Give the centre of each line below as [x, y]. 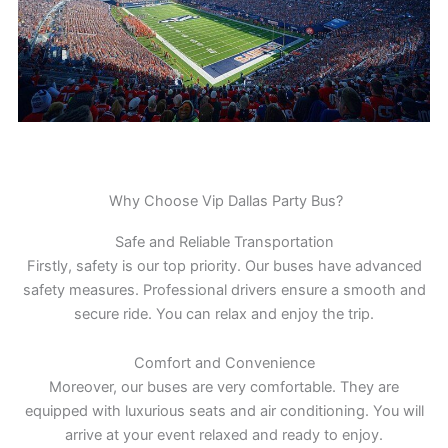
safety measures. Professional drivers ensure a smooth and [224, 289]
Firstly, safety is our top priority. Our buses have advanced [224, 265]
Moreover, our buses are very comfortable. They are [224, 387]
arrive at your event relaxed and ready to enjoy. [224, 435]
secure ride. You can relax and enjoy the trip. [224, 313]
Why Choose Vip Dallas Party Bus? [224, 200]
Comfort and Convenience [224, 363]
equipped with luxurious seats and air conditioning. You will [224, 411]
